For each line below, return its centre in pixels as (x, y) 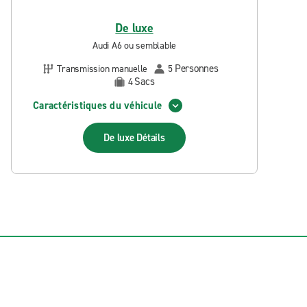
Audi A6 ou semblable (134, 46)
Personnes (196, 69)
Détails (151, 138)
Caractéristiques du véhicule (97, 105)
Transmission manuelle (102, 69)
